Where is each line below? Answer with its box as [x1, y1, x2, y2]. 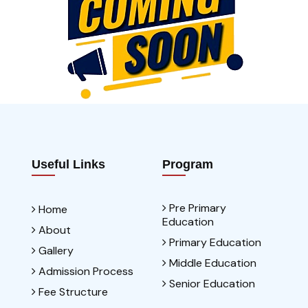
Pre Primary [166, 201, 226, 215]
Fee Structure [36, 285, 108, 299]
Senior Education [166, 276, 255, 291]
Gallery [36, 243, 74, 258]
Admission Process [36, 264, 133, 278]
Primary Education [166, 235, 261, 250]
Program [162, 157, 213, 171]
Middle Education [166, 256, 256, 270]
